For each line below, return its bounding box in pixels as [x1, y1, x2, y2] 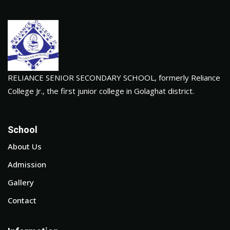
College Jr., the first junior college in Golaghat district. [8, 86, 194, 96]
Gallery [8, 177, 34, 187]
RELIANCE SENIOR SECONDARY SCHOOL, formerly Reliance [8, 72, 220, 83]
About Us [8, 141, 42, 151]
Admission [8, 159, 46, 169]
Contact [8, 195, 36, 205]
